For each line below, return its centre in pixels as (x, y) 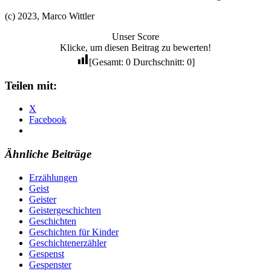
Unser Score (135, 36)
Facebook (48, 120)
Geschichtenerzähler (68, 243)
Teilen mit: (31, 85)
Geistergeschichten (65, 210)
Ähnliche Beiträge (48, 154)
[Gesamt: (107, 62)
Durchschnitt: (158, 62)
